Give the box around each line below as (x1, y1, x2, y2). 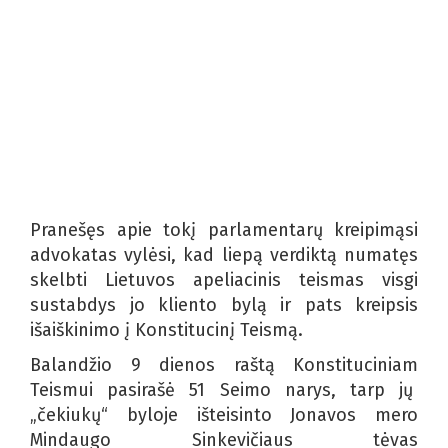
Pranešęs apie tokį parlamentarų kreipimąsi (30, 218, 418, 241)
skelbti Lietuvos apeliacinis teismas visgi (30, 268, 418, 291)
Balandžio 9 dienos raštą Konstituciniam (30, 353, 418, 376)
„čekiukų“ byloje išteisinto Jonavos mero (30, 403, 418, 426)
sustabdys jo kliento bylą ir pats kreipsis (30, 293, 418, 316)
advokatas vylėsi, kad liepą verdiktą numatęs (30, 243, 418, 266)
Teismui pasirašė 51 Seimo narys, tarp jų (30, 378, 418, 401)
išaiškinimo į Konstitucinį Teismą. (30, 318, 303, 341)
